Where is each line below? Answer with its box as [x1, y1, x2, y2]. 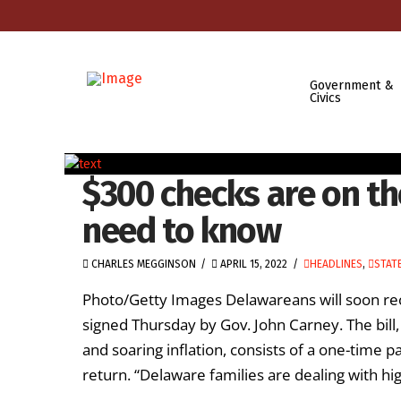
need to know [82, 209, 281, 252]
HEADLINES [309, 257, 363, 270]
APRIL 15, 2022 [218, 257, 288, 270]
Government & [309, 77, 394, 93]
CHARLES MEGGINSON [89, 257, 196, 270]
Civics [309, 90, 341, 106]
